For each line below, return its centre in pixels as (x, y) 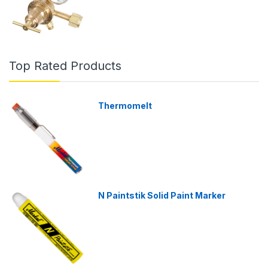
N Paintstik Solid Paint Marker (162, 195)
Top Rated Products (65, 66)
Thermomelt (125, 106)
